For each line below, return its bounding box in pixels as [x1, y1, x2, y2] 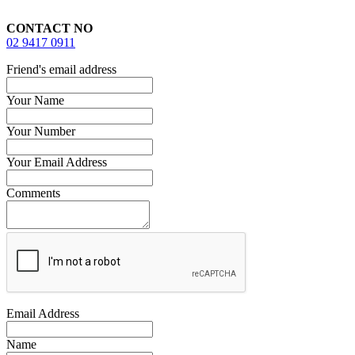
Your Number [6, 124, 75, 139]
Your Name [6, 94, 64, 108]
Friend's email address [6, 63, 116, 77]
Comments [6, 186, 60, 200]
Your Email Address [6, 155, 107, 170]
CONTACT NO [6, 21, 93, 36]
